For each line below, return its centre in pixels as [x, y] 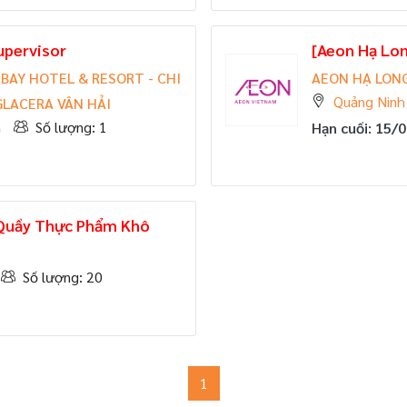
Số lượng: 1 [71, 126]
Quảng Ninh [369, 101]
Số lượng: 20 [63, 276]
